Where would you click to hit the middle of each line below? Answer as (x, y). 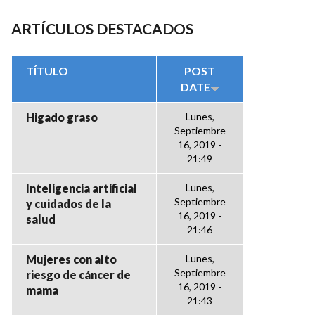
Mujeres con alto (71, 259)
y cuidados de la (69, 204)
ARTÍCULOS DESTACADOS (102, 28)
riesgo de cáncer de (78, 275)
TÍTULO (47, 71)
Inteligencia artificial (82, 188)
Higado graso (62, 117)
